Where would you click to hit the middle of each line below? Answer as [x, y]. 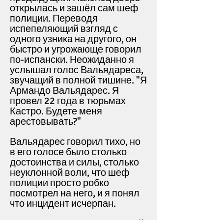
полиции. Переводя [54, 18]
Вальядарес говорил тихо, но [75, 142]
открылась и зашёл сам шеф [74, 8]
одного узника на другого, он [73, 39]
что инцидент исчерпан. [63, 204]
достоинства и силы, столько [74, 162]
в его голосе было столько [68, 152]
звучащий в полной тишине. [73, 80]
